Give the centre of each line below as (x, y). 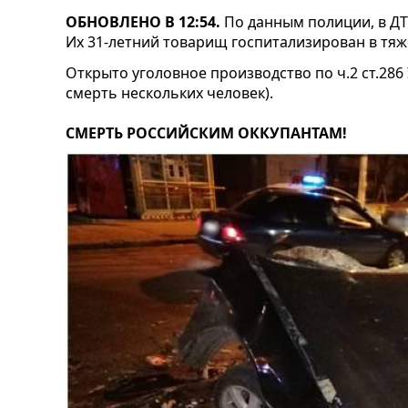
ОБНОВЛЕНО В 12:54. (145, 21)
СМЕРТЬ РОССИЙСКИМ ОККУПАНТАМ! (206, 133)
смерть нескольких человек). (169, 92)
